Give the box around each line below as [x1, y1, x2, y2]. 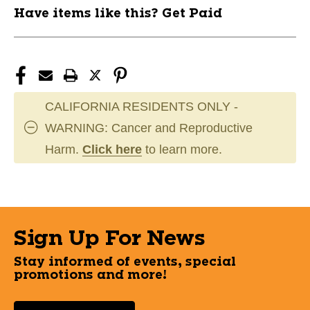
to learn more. [142, 142, 222, 156]
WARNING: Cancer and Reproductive [45, 120, 253, 135]
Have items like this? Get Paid [14, 7, 222, 20]
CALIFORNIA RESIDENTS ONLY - [45, 99, 238, 113]
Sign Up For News [14, 228, 206, 249]
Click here [82, 142, 142, 156]
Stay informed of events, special [14, 255, 236, 268]
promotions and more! [14, 268, 167, 282]
